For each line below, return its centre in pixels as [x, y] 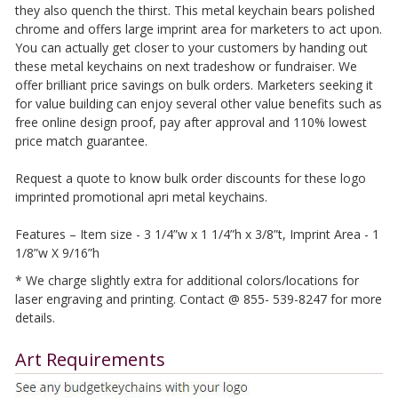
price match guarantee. [81, 141]
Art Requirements [90, 359]
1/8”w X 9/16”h [57, 253]
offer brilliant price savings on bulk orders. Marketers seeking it [194, 85]
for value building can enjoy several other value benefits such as [198, 103]
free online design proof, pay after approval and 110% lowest [191, 122]
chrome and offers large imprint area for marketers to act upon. [198, 29]
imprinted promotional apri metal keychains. [141, 197]
